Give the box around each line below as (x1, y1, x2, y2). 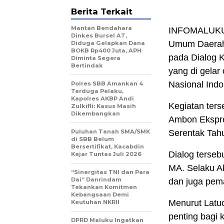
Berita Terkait (71, 6, 132, 17)
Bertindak (71, 62, 103, 69)
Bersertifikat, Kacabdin (71, 143, 144, 150)
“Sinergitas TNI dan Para (71, 168, 149, 176)
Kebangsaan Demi (71, 191, 129, 198)
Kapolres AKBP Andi (71, 95, 134, 102)
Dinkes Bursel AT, (71, 32, 127, 39)
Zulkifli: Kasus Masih (71, 102, 136, 110)
